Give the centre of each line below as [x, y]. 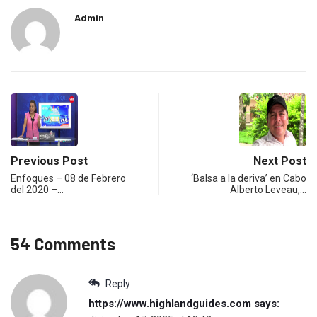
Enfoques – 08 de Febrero [68, 179]
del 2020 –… [37, 190]
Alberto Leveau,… [268, 190]
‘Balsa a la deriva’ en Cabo [249, 179]
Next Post [280, 161]
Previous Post [49, 161]
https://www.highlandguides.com [170, 304]
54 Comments [63, 244]
